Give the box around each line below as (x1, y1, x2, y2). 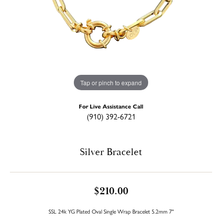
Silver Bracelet (80, 145, 142, 159)
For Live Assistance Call (79, 102, 143, 110)
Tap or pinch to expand (80, 78, 142, 87)
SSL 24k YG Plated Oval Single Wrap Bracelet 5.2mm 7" (48, 207, 174, 215)
